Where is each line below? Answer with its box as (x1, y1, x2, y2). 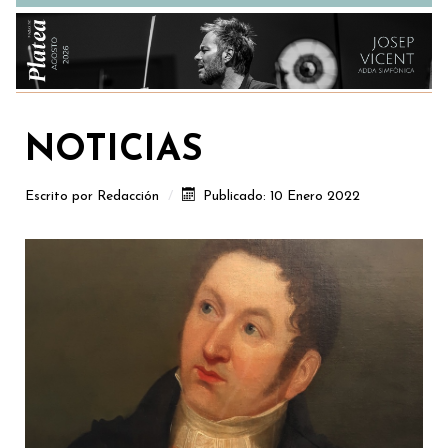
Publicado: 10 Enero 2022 (203, 190, 361, 204)
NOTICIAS (25, 133, 203, 170)
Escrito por (25, 190, 97, 204)
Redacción (97, 190, 159, 204)
